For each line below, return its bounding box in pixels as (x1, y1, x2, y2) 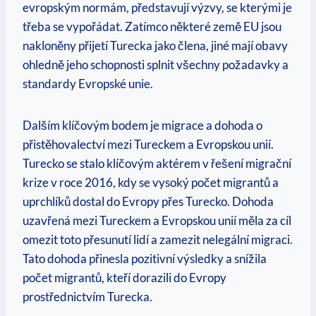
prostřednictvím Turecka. (23, 289, 152, 305)
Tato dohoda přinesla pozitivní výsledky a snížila (23, 251, 267, 267)
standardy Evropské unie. (23, 76, 153, 92)
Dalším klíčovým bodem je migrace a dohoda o (23, 118, 262, 133)
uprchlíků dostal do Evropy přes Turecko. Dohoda (23, 194, 274, 209)
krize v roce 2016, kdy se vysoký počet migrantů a (23, 175, 279, 190)
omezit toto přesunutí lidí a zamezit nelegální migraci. (23, 232, 293, 248)
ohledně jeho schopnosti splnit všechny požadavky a (23, 57, 288, 73)
